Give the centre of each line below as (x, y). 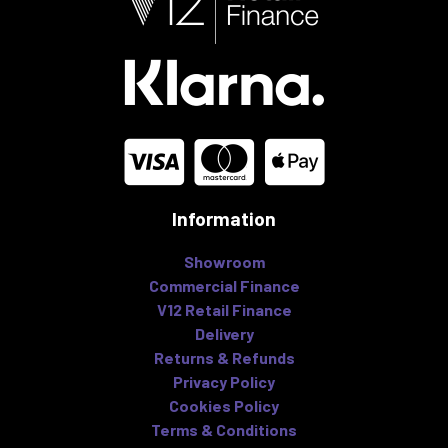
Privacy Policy (224, 381)
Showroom (224, 261)
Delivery (224, 333)
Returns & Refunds (224, 357)
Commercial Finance (224, 285)
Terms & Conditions (224, 429)
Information (224, 218)
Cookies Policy (224, 405)
